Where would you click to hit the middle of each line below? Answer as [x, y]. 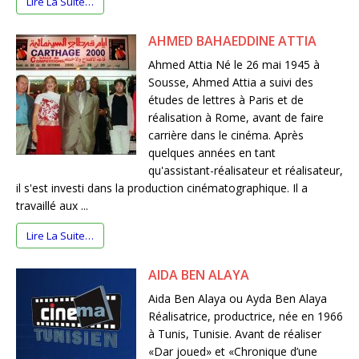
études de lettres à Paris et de [226, 100]
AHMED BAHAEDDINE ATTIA [232, 41]
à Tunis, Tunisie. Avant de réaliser [235, 334]
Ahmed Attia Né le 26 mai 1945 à [234, 65]
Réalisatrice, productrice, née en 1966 [246, 317]
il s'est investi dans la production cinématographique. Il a [162, 188]
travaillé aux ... [52, 206]
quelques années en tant [212, 153]
